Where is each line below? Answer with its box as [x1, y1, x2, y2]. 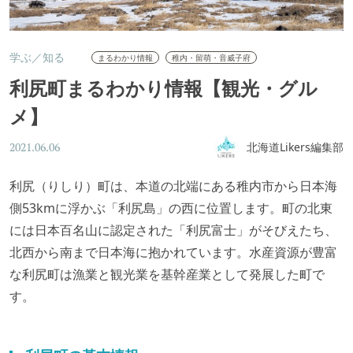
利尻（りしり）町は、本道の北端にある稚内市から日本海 [9, 177, 337, 195]
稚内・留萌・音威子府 [172, 52, 251, 63]
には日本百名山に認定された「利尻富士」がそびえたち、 [9, 221, 337, 239]
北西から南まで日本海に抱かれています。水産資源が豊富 [9, 243, 337, 261]
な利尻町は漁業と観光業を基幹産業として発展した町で [9, 266, 325, 283]
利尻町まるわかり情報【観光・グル [9, 75, 318, 101]
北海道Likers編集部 [247, 139, 344, 154]
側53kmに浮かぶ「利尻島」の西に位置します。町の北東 [9, 199, 333, 217]
